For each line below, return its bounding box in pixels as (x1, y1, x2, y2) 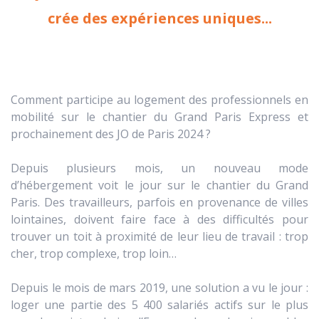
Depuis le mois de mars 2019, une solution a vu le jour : (11, 279, 308, 296)
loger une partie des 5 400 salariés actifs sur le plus (11, 296, 308, 313)
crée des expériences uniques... (47, 8, 272, 28)
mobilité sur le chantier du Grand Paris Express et (11, 108, 308, 125)
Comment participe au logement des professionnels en (11, 91, 308, 108)
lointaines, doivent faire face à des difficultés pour (11, 211, 308, 227)
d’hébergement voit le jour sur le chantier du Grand (11, 177, 308, 193)
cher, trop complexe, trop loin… (11, 245, 177, 261)
